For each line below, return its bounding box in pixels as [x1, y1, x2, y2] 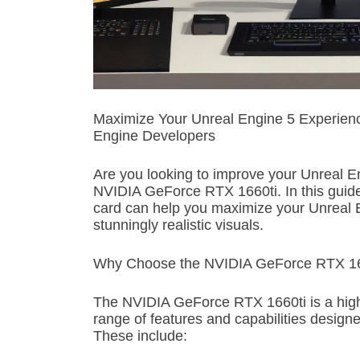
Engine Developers [93, 128, 215, 145]
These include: [93, 328, 187, 345]
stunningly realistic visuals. [93, 217, 264, 234]
